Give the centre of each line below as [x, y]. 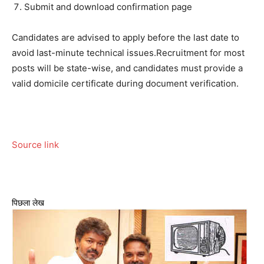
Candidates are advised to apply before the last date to [126, 37]
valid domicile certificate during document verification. [125, 83]
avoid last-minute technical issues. [84, 52]
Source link [35, 144]
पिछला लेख [28, 202]
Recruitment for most [200, 52]
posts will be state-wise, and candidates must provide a [127, 68]
